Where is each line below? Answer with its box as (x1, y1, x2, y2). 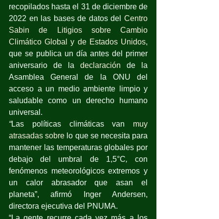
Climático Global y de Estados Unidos (9, 37, 146, 46)
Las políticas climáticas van (11, 119, 133, 128)
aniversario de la (9, 61, 80, 69)
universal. (9, 108, 43, 116)
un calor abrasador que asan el (9, 178, 148, 187)
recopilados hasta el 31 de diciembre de (9, 2, 148, 11)
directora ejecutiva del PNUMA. (9, 201, 118, 210)
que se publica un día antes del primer (9, 49, 148, 58)
